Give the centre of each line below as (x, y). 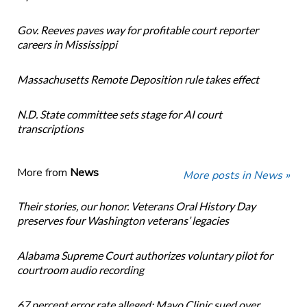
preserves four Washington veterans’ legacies (123, 221)
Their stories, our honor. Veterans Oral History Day (136, 206)
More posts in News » (237, 176)
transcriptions (50, 129)
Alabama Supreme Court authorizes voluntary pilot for (145, 256)
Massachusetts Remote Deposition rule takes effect (138, 79)
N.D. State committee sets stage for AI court (119, 114)
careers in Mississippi (67, 45)
